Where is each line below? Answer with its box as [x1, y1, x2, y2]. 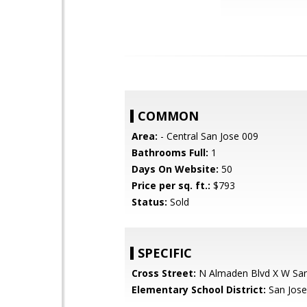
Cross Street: [132, 267, 196, 280]
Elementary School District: [132, 283, 266, 296]
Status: [132, 195, 167, 208]
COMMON [138, 108, 199, 124]
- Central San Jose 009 [158, 130, 258, 143]
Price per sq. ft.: [132, 179, 210, 192]
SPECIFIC [138, 245, 192, 261]
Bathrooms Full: [132, 146, 208, 159]
